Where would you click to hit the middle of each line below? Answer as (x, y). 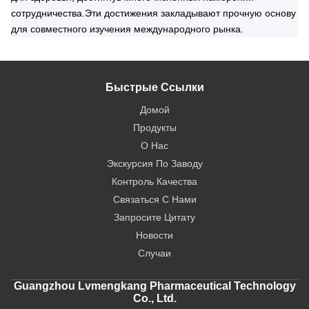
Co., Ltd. (154, 298)
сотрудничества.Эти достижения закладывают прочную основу (153, 13)
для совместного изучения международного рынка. (127, 29)
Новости (154, 235)
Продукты (154, 128)
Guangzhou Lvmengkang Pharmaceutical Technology (154, 286)
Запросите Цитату (154, 217)
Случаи (154, 253)
